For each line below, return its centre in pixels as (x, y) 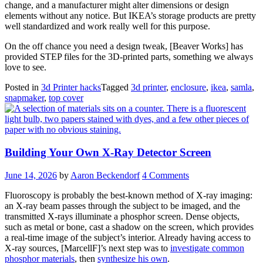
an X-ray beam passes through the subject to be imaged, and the (122, 205)
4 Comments (166, 175)
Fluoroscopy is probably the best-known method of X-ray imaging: (129, 195)
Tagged (116, 87)
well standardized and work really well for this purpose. (107, 26)
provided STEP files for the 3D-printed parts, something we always (129, 57)
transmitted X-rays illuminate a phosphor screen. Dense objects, (122, 216)
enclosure (188, 87)
